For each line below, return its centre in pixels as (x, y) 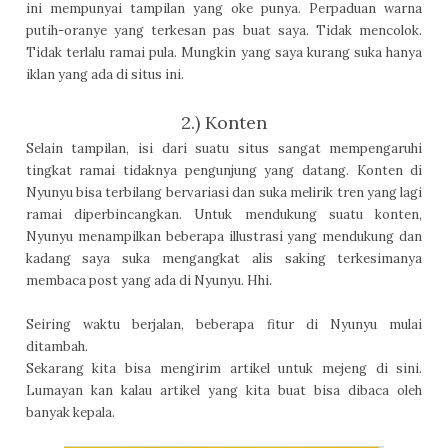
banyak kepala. (71, 412)
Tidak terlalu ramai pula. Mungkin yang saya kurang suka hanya (224, 52)
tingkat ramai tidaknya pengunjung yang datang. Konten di (224, 170)
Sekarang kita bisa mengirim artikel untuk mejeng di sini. (224, 368)
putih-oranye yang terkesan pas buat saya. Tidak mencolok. (224, 30)
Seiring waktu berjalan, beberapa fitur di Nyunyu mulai (224, 324)
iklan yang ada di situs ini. (106, 74)
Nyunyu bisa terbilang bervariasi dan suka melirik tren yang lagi (224, 192)
